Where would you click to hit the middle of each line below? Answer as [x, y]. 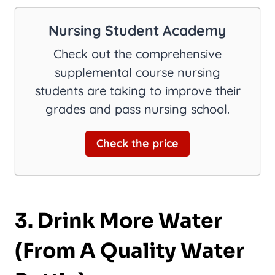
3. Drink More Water [118, 221]
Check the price [137, 144]
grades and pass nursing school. [137, 109]
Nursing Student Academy [137, 30]
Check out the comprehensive [137, 54]
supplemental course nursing [137, 72]
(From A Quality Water [130, 251]
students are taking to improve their [137, 91]
